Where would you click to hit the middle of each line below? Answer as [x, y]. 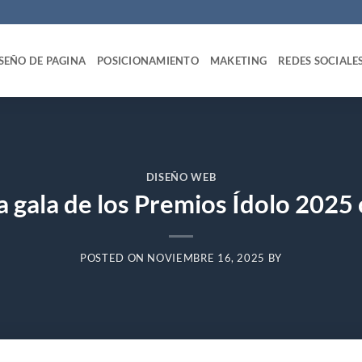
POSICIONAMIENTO [148, 61]
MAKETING [238, 61]
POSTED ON [114, 258]
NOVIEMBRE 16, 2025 [206, 258]
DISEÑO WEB [181, 177]
